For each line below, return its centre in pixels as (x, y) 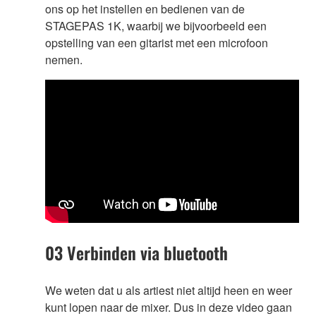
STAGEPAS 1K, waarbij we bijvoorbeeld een (156, 26)
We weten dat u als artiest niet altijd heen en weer (169, 290)
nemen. (64, 60)
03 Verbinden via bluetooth (136, 252)
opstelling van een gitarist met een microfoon (157, 43)
